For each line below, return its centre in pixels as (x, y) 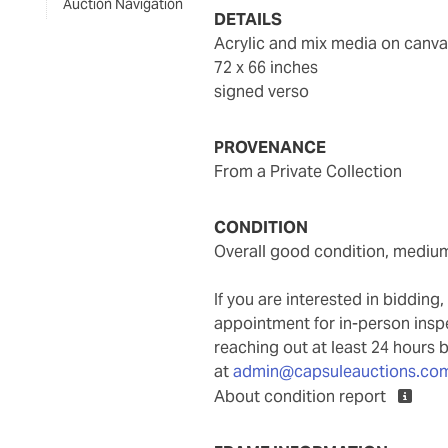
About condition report (302, 396)
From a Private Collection (313, 171)
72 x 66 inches (266, 67)
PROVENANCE (270, 147)
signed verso (262, 91)
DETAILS (248, 19)
